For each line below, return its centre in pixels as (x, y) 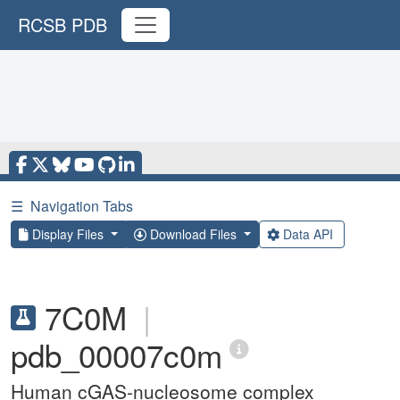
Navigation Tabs (82, 206)
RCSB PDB (62, 25)
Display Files (68, 234)
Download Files (193, 234)
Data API (308, 234)
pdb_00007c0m (117, 354)
